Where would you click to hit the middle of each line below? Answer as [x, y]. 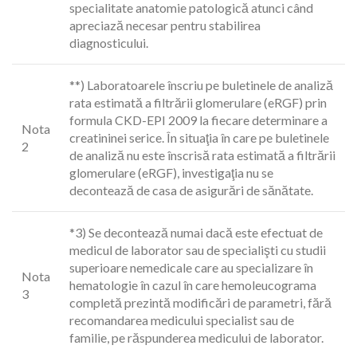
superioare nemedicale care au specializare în [191, 267]
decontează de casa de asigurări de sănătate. [191, 190]
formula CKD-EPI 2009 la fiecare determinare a [198, 120]
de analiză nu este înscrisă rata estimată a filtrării [202, 155]
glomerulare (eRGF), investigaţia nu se [171, 173]
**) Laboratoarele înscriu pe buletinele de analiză [201, 85]
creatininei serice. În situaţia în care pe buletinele [199, 137]
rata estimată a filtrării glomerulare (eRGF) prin [198, 102]
